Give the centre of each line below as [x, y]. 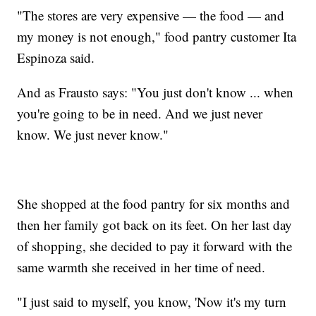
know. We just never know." [93, 135]
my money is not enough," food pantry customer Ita [157, 37]
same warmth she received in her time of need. [144, 267]
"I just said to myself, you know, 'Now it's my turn [152, 302]
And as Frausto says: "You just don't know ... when [156, 92]
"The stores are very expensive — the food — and [151, 16]
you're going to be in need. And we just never [140, 114]
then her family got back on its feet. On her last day [155, 225]
